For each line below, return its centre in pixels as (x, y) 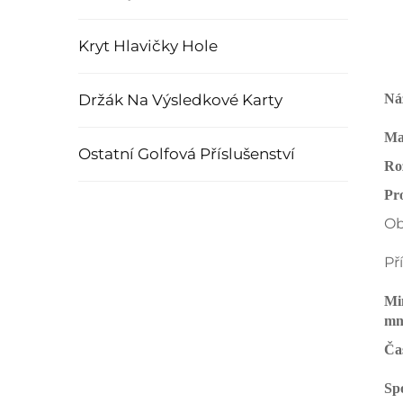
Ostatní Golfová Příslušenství (187, 154)
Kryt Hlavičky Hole (148, 46)
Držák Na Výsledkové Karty (180, 100)
